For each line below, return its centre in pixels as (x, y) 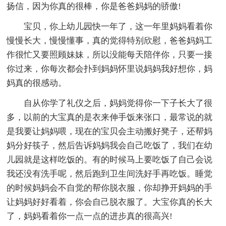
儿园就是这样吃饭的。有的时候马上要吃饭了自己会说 (110, 159)
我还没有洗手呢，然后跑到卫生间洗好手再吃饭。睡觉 (110, 174)
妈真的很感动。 (37, 83)
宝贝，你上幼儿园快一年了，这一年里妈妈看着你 (118, 26)
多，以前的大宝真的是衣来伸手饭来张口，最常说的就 (110, 117)
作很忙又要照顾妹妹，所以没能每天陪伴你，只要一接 (110, 54)
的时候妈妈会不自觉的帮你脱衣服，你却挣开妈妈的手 (110, 188)
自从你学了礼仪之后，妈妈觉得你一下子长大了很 (118, 103)
